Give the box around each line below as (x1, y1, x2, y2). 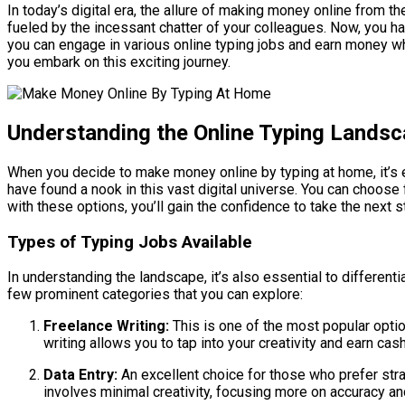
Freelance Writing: (43, 317, 169, 335)
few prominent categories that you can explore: (7, 286, 303, 304)
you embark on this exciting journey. (7, 53, 231, 71)
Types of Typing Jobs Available (7, 231, 252, 252)
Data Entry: (43, 366, 118, 384)
